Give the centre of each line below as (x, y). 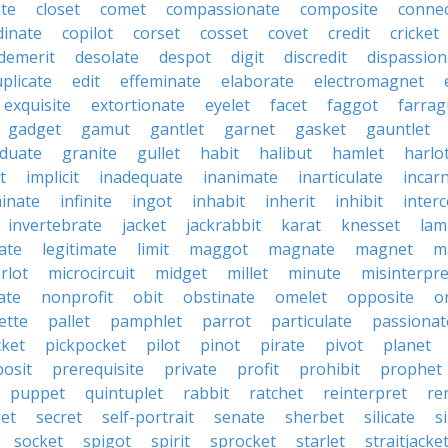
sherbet (314, 417)
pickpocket (85, 345)
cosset (224, 33)
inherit (290, 201)
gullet (158, 153)
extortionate (138, 105)
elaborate (257, 81)
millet (247, 273)
